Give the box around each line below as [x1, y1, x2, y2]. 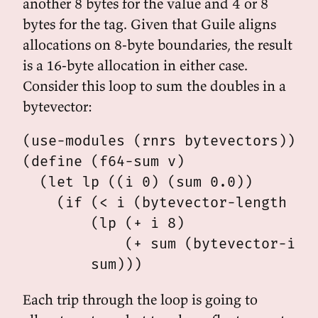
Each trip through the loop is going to [23, 290, 258, 308]
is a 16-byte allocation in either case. [23, 56, 248, 74]
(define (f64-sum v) [23, 153, 185, 170]
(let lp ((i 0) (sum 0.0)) [23, 173, 253, 190]
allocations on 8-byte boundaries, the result [23, 35, 292, 53]
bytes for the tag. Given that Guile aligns [23, 15, 276, 33]
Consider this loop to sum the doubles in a [23, 77, 286, 94]
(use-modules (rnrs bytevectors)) [23, 132, 295, 149]
